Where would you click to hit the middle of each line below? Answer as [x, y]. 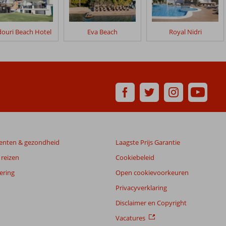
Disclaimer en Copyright [151, 203]
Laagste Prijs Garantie [148, 142]
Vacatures [130, 218]
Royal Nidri [185, 32]
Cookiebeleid [135, 157]
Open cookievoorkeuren [152, 172]
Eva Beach [102, 32]
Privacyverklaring [141, 187]
